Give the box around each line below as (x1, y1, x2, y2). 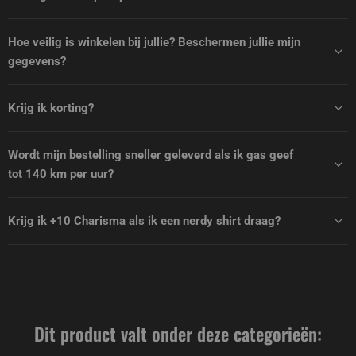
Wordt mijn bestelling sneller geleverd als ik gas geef (8, 148, 293, 163)
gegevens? (8, 54, 66, 69)
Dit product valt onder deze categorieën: (34, 320, 322, 348)
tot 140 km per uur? (8, 167, 114, 182)
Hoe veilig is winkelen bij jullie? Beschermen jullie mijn (8, 35, 300, 50)
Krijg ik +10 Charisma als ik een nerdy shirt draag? (8, 214, 281, 229)
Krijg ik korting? (8, 101, 94, 116)
